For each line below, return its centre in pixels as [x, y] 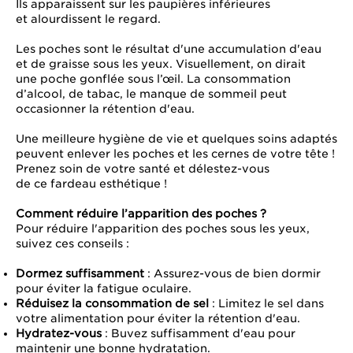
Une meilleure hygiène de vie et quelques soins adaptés [176, 139]
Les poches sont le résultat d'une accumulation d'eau [169, 49]
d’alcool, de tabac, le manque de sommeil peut [151, 94]
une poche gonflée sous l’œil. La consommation [153, 79]
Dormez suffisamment [80, 274]
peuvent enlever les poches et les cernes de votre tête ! [175, 154]
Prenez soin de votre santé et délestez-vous [143, 169]
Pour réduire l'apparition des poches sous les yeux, [163, 229]
